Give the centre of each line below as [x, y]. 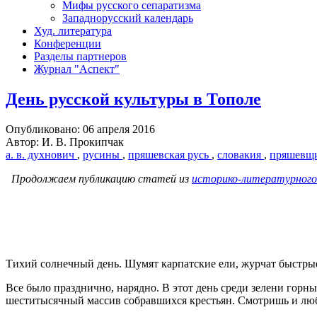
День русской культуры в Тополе [133, 99]
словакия [241, 154]
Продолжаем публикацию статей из [102, 178]
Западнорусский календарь [128, 18]
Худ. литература [73, 30]
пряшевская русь [170, 154]
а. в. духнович [41, 154]
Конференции [68, 43]
